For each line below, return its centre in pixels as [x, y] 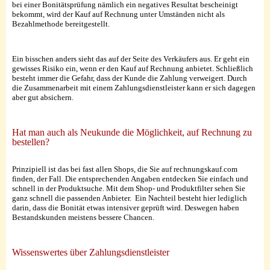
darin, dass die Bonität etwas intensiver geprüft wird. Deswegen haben [126, 208]
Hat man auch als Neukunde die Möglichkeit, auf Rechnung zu [132, 133]
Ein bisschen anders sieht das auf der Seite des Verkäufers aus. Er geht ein [131, 59]
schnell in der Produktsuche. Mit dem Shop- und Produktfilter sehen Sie [129, 189]
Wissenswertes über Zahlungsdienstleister [91, 253]
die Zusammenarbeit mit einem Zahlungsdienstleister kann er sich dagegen [134, 88]
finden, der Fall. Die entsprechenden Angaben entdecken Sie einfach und [130, 179]
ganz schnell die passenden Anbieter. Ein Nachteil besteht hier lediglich [130, 198]
